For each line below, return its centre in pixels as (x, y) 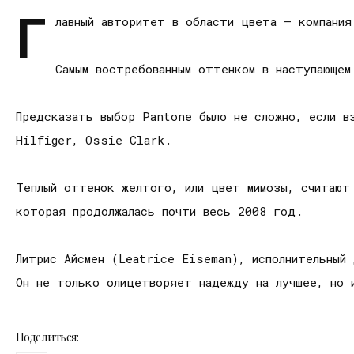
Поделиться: (47, 337)
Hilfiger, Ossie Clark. (94, 140)
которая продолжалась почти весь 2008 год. (159, 211)
